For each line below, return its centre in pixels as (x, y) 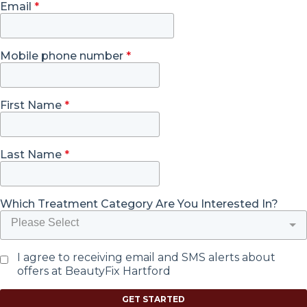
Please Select (45, 222)
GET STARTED (153, 299)
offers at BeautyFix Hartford (94, 271)
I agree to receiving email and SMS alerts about (146, 257)
